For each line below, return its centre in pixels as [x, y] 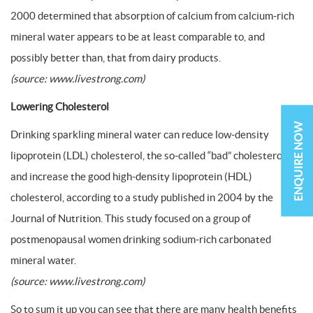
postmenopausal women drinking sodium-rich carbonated [141, 239]
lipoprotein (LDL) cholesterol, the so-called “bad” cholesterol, [149, 155]
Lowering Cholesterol [60, 107]
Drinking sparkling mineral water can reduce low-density [140, 134]
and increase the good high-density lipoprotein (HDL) [131, 176]
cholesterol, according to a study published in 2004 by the [142, 197]
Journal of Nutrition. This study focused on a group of [131, 218]
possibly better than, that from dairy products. [116, 58]
